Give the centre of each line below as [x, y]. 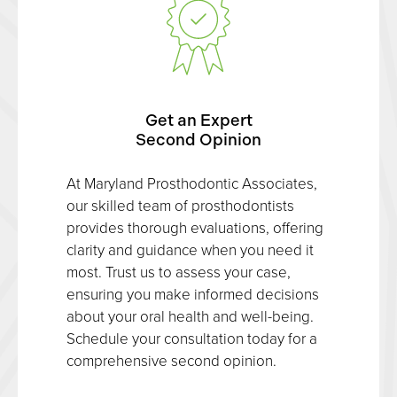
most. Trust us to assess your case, [179, 271]
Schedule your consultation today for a [192, 338]
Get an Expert [198, 120]
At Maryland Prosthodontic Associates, [192, 183]
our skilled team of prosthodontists [180, 205]
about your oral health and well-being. [190, 315]
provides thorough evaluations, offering [195, 227]
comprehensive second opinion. [171, 360]
